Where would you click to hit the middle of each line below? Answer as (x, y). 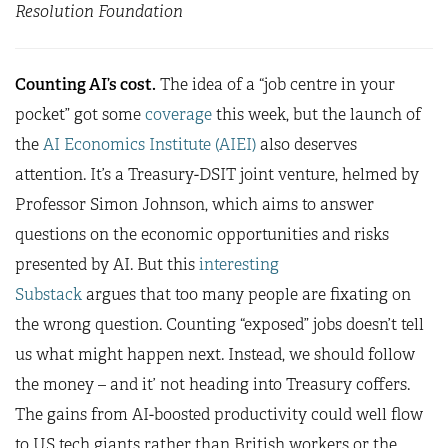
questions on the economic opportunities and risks (202, 234)
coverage (178, 114)
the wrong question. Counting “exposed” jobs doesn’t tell (219, 324)
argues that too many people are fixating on (246, 294)
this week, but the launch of (316, 114)
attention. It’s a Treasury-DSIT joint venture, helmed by (217, 174)
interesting (239, 264)
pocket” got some (80, 114)
